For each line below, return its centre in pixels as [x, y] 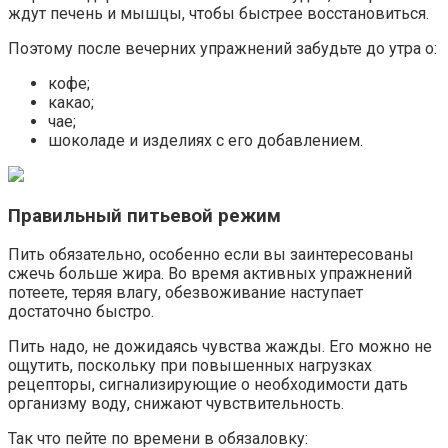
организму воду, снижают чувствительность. [176, 404]
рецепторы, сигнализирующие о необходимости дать [208, 385]
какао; [71, 102]
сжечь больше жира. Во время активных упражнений [210, 274]
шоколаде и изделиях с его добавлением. [205, 140]
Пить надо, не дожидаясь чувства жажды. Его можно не [220, 347]
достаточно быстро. [81, 312]
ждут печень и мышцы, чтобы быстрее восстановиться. [218, 13]
